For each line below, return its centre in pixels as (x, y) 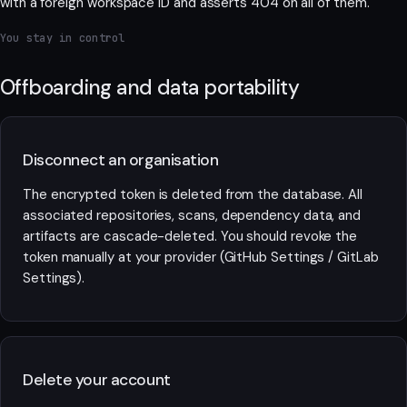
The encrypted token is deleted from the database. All (193, 195)
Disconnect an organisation (121, 159)
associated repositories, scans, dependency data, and (192, 216)
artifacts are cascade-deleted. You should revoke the (190, 237)
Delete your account (97, 379)
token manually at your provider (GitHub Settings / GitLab (201, 258)
